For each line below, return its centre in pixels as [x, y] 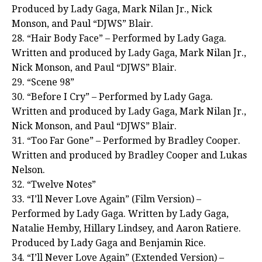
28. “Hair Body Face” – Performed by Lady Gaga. [119, 39]
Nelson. [28, 170]
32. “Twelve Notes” [54, 185]
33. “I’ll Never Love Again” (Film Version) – [106, 199]
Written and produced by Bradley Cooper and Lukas [129, 156]
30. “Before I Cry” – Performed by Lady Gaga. [112, 97]
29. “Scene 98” [43, 82]
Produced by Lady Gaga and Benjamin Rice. [109, 243]
